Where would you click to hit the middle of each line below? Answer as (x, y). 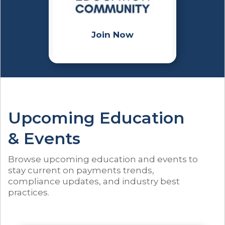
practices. (29, 193)
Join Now (113, 35)
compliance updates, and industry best (94, 182)
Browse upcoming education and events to (103, 159)
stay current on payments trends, (81, 171)
